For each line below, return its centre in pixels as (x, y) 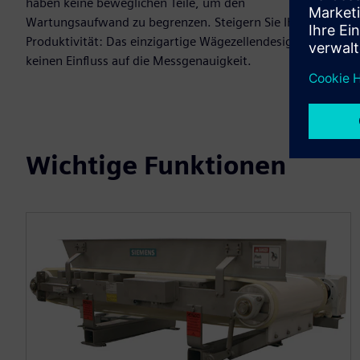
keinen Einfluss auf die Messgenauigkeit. (139, 61)
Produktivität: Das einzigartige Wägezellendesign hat (174, 41)
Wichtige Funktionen (156, 165)
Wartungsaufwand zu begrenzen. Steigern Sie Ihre (166, 22)
